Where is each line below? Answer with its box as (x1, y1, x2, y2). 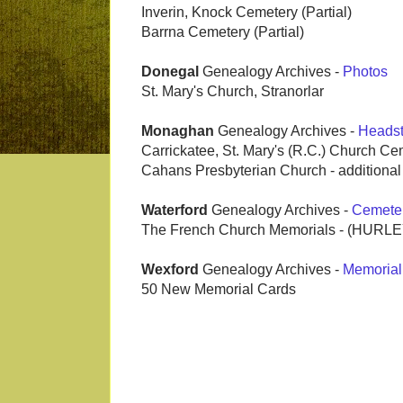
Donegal (141, 64, 199, 80)
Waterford (141, 202, 211, 219)
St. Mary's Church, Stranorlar (141, 84, 324, 100)
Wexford (141, 262, 199, 278)
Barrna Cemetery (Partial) (141, 24, 304, 40)
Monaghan (141, 123, 214, 139)
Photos (343, 64, 388, 80)
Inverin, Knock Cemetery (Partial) (141, 4, 352, 21)
